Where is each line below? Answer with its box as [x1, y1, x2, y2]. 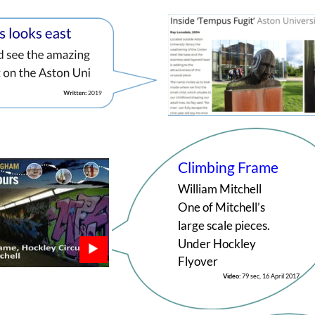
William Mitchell [177, 181, 262, 197]
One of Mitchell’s [177, 200, 267, 215]
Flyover [177, 254, 218, 269]
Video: [222, 273, 242, 281]
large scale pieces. [177, 217, 272, 233]
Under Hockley [177, 236, 258, 251]
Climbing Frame [177, 158, 278, 176]
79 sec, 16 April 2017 [241, 273, 300, 281]
